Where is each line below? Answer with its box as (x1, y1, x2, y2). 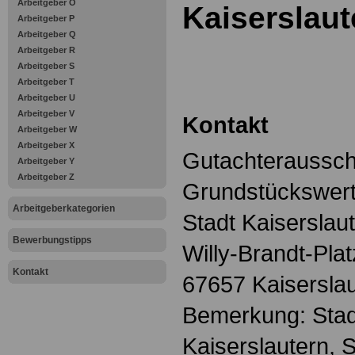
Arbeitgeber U (17, 93, 75, 102)
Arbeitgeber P (17, 13, 74, 23)
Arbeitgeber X (17, 140, 74, 150)
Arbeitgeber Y (17, 156, 74, 166)
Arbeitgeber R (17, 45, 75, 55)
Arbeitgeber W (17, 124, 77, 134)
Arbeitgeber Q (17, 29, 76, 39)
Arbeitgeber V (17, 109, 74, 118)
